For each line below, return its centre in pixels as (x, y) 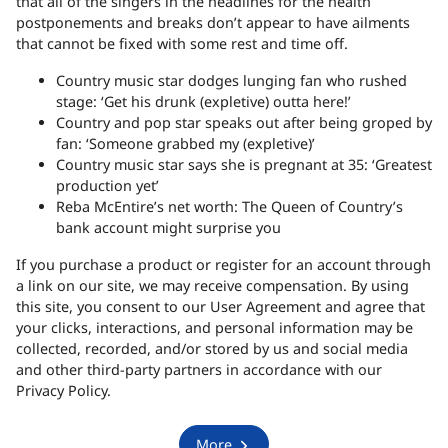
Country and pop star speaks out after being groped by (244, 123)
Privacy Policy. (63, 391)
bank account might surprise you (168, 228)
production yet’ (107, 186)
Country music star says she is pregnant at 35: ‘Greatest (244, 165)
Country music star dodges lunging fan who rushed (231, 81)
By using (378, 286)
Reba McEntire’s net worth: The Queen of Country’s (229, 207)
